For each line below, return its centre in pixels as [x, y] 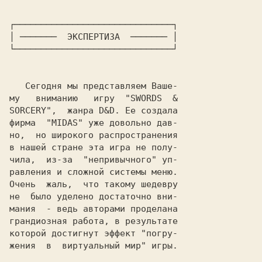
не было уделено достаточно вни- [94, 196]
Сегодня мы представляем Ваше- [17, 86]
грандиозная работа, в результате [94, 221]
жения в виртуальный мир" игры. [94, 246]
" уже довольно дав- [128, 123]
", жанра [73, 111]
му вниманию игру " [70, 98]
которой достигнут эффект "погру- [94, 233]
